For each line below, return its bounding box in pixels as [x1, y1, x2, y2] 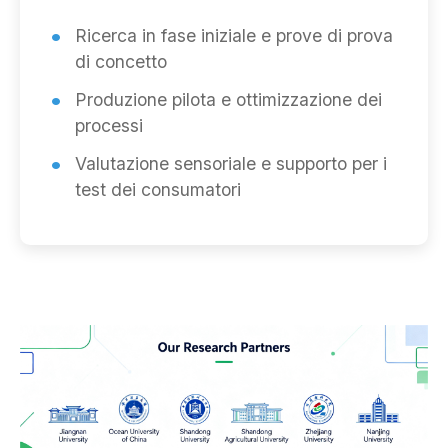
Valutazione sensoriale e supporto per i [75, 153, 387, 175]
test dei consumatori [75, 179, 241, 201]
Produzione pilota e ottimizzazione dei [75, 89, 382, 111]
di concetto [75, 51, 167, 73]
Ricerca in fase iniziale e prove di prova [75, 25, 393, 47]
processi [75, 115, 143, 137]
